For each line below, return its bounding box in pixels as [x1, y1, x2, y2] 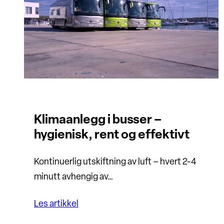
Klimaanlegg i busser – [34, 114, 161, 127]
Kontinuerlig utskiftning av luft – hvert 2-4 [34, 157, 196, 167]
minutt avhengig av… [34, 172, 113, 182]
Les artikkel [34, 199, 78, 209]
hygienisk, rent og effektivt [34, 129, 189, 142]
